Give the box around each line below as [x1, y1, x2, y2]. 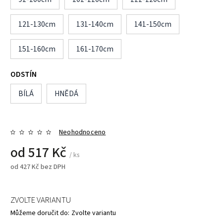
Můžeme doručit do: [10, 208, 69, 218]
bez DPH [39, 162, 65, 172]
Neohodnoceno [59, 127, 106, 137]
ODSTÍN [10, 68, 37, 80]
